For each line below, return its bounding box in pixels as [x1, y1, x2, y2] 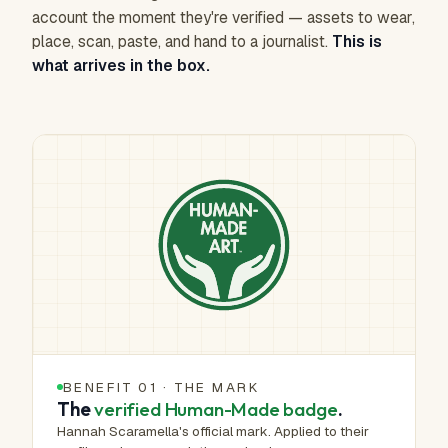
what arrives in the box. [32, 55, 210, 76]
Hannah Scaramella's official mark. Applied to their [57, 422, 369, 440]
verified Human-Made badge [94, 397, 338, 421]
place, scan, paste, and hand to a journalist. [32, 31, 332, 52]
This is [332, 31, 382, 52]
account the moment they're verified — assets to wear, [32, 7, 415, 28]
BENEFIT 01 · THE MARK [63, 378, 260, 396]
